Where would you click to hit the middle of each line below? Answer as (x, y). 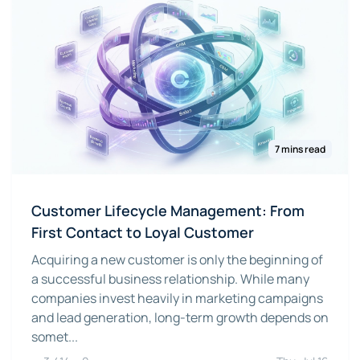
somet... (55, 337)
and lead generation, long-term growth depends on (180, 318)
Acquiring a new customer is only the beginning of (177, 260)
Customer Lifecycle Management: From (168, 211)
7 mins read (300, 149)
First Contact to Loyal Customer (143, 233)
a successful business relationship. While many (170, 279)
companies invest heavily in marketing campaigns (177, 299)
